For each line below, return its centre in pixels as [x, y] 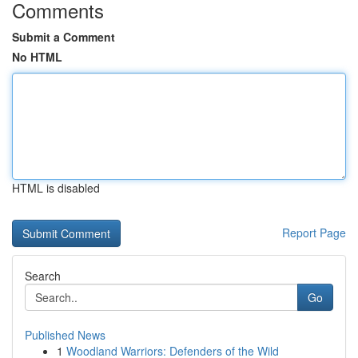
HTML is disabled [56, 188]
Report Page [314, 233]
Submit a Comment [64, 37]
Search [43, 276]
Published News [65, 335]
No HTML [37, 57]
